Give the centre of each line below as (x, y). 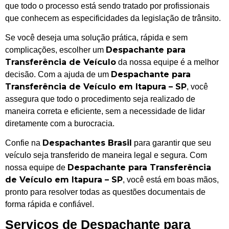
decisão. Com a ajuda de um (58, 75)
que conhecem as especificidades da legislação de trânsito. (113, 18)
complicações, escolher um (55, 50)
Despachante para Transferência (139, 168)
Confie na (24, 143)
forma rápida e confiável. (50, 204)
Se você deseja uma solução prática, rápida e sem (96, 38)
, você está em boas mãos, (171, 180)
